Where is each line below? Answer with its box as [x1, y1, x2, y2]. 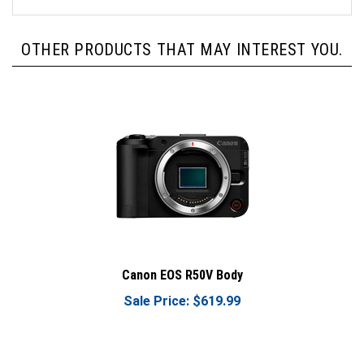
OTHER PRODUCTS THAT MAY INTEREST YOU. [21, 27, 343, 46]
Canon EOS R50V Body [121, 254, 243, 270]
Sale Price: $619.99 [123, 280, 240, 296]
